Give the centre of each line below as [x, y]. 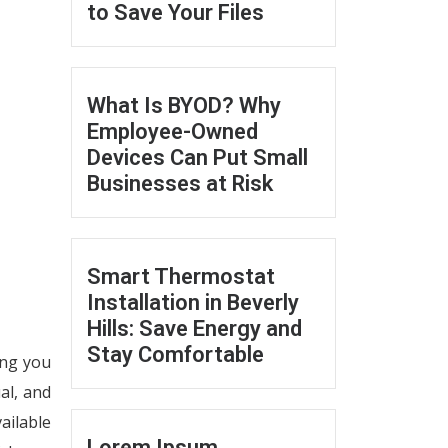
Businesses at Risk [180, 183]
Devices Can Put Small [197, 157]
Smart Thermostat [181, 276]
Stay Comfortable [175, 354]
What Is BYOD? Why [184, 105]
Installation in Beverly [193, 302]
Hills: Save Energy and [194, 328]
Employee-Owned [172, 131]
